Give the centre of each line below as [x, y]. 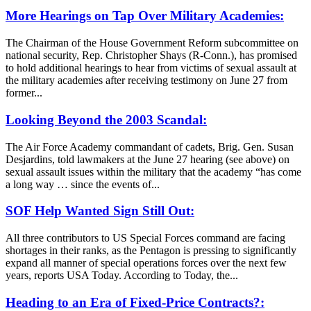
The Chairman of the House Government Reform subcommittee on [152, 43]
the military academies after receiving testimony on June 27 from [146, 81]
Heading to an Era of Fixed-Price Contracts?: [135, 302]
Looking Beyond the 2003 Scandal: [106, 119]
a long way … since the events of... [83, 184]
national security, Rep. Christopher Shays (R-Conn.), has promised [151, 56]
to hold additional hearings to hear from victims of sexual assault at [151, 68]
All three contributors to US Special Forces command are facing [145, 238]
